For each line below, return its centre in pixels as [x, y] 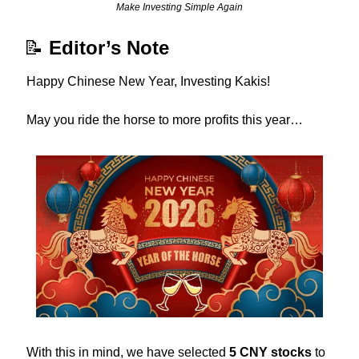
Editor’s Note [109, 47]
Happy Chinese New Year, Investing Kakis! [148, 81]
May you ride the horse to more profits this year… [165, 119]
